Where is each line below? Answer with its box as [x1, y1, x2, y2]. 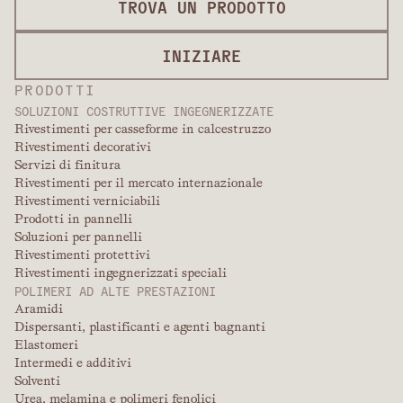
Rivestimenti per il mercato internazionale [14, 175, 263, 191]
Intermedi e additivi [14, 355, 131, 371]
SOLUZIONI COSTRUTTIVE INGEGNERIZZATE [14, 103, 273, 120]
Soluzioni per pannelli [14, 229, 142, 245]
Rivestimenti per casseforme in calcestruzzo [14, 121, 271, 137]
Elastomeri [14, 337, 78, 353]
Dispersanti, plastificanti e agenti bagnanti [14, 319, 265, 335]
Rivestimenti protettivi [14, 247, 150, 263]
